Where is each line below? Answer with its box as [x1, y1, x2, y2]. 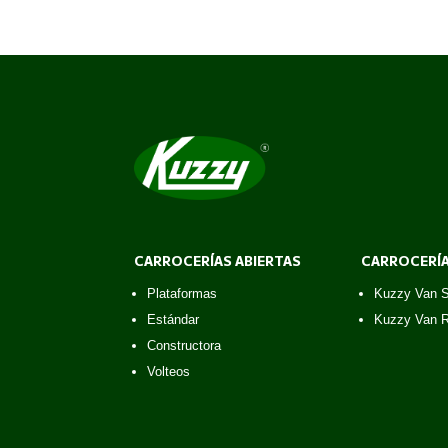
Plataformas [147, 286, 218, 302]
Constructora [147, 338, 222, 354]
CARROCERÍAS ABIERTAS [134, 250, 302, 270]
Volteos [147, 364, 191, 380]
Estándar [147, 312, 200, 328]
